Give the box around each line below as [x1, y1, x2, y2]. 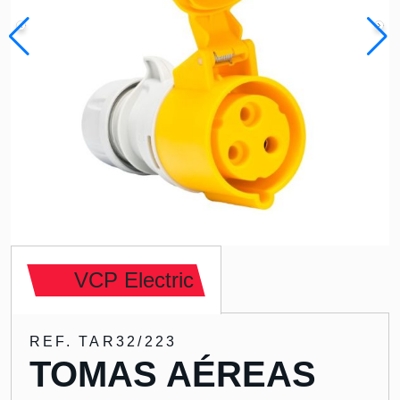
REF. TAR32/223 [29, 334, 178, 349]
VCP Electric [74, 268, 194, 292]
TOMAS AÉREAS [29, 354, 316, 394]
